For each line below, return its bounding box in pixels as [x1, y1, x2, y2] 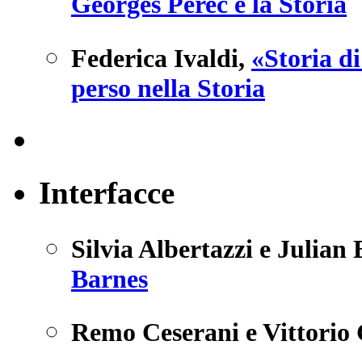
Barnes [71, 264, 148, 294]
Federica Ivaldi [71, 43, 238, 73]
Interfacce [39, 175, 175, 210]
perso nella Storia [71, 73, 265, 103]
